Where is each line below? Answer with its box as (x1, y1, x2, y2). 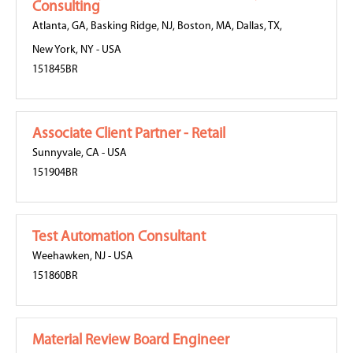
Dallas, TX (236, 20, 280, 32)
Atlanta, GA (32, 20, 86, 32)
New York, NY (32, 44, 94, 56)
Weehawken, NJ (32, 251, 106, 262)
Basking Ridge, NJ (91, 20, 173, 32)
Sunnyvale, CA (32, 147, 99, 159)
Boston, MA (177, 20, 232, 32)
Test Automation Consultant (32, 230, 206, 245)
